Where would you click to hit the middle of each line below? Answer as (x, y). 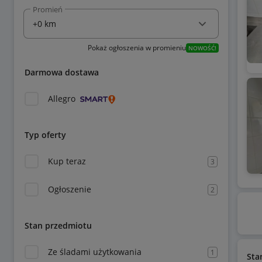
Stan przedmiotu (58, 225)
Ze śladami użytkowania (95, 252)
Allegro (62, 99)
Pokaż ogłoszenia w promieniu (137, 48)
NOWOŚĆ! (202, 48)
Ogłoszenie (70, 189)
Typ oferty (45, 135)
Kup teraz (67, 161)
